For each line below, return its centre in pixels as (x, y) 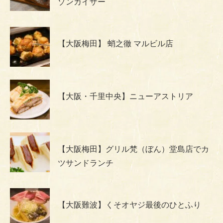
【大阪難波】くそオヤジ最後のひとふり (129, 205)
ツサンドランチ (86, 163)
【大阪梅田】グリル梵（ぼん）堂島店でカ (133, 149)
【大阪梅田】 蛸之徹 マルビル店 (115, 44)
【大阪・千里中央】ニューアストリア (125, 97)
